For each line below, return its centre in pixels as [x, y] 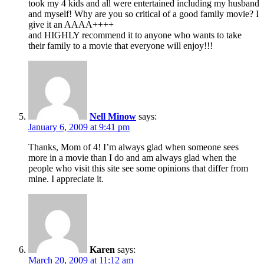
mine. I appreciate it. [66, 179]
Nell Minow [113, 116]
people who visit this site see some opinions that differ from [138, 168]
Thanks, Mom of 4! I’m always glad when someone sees [133, 147]
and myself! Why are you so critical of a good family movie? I [143, 14]
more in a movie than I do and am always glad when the [132, 157]
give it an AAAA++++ [71, 24]
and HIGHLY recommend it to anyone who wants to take [135, 35]
